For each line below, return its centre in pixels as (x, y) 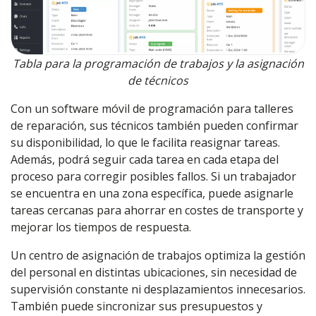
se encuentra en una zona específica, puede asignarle (152, 193)
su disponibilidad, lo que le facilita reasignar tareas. (145, 142)
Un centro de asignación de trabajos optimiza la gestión (158, 255)
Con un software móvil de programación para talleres (152, 109)
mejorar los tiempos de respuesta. (101, 227)
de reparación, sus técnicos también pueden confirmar (154, 126)
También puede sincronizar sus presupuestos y (136, 306)
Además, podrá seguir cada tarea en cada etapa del (145, 159)
